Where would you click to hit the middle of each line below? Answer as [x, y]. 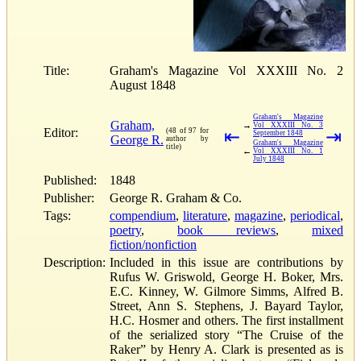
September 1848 [278, 133]
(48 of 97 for [187, 130]
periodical [315, 215]
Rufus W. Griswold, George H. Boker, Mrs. [226, 276]
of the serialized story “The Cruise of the [226, 334]
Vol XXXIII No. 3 [288, 124]
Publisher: [69, 197]
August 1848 [143, 85]
